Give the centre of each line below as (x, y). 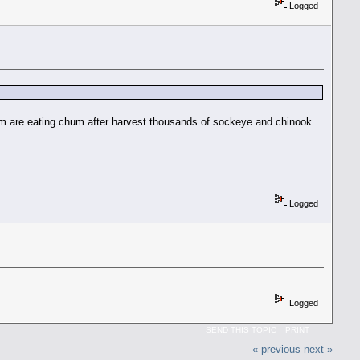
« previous (277, 350)
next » (319, 350)
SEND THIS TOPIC (241, 329)
